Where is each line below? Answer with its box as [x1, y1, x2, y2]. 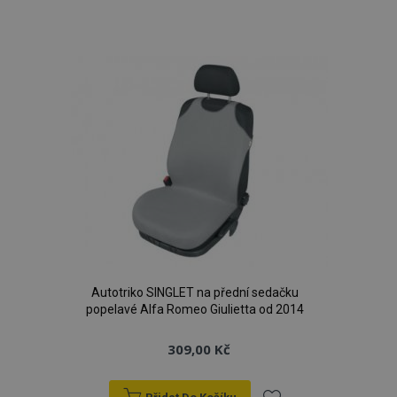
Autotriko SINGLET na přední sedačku [90, 285, 299, 300]
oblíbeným [255, 60, 346, 82]
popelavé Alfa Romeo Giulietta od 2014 [85, 302, 304, 316]
